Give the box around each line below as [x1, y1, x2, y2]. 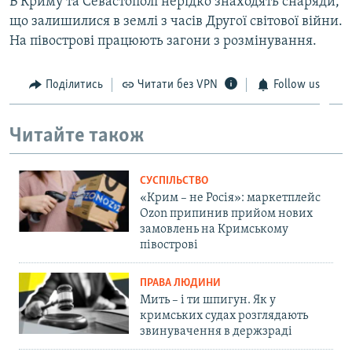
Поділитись [45, 78, 103, 91]
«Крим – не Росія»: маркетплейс [140, 191, 321, 204]
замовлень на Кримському [140, 222, 288, 236]
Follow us [273, 78, 320, 91]
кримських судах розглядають [140, 309, 308, 322]
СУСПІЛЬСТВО [140, 174, 208, 187]
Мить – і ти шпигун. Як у [140, 293, 276, 306]
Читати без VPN [137, 78, 218, 91]
